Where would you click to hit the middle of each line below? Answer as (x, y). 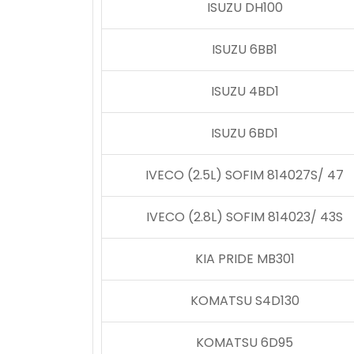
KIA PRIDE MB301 (245, 259)
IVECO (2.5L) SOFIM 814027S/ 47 (245, 175)
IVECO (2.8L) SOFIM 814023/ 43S (245, 217)
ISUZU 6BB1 (245, 49)
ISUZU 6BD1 (245, 133)
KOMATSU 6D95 (245, 343)
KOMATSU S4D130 (245, 301)
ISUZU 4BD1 (245, 91)
